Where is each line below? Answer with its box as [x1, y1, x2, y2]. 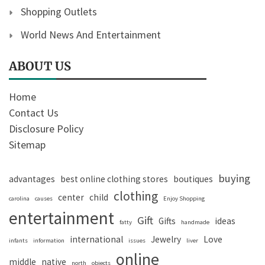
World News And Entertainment [21, 28, 161, 42]
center [58, 192, 84, 203]
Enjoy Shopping [163, 195, 205, 203]
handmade [181, 218, 209, 227]
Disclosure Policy [9, 122, 83, 136]
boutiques [173, 173, 213, 185]
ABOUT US [9, 59, 71, 74]
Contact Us [9, 106, 59, 120]
